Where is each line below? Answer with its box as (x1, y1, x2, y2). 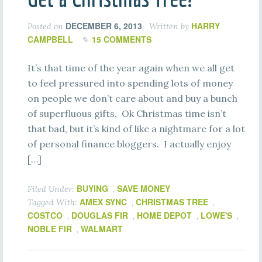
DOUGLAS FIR (71, 209, 128, 221)
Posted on (27, 21, 65, 32)
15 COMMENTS (91, 33, 151, 45)
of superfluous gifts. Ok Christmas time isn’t (27, 108, 226, 119)
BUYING (76, 182, 108, 194)
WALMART (80, 223, 123, 235)
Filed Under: (27, 184, 77, 194)
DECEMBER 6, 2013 (65, 20, 142, 32)
